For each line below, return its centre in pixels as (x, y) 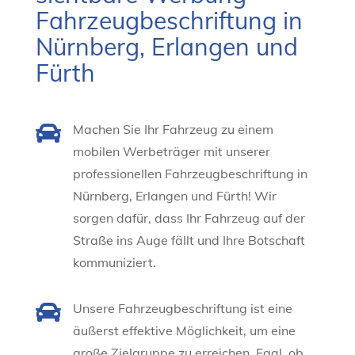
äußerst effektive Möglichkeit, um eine (184, 331)
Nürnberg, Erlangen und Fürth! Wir (174, 196)
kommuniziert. (114, 263)
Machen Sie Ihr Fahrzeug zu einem (173, 130)
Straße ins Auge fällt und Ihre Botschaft (189, 240)
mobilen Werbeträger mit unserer (171, 152)
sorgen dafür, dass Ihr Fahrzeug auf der (189, 218)
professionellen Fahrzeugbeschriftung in (190, 174)
